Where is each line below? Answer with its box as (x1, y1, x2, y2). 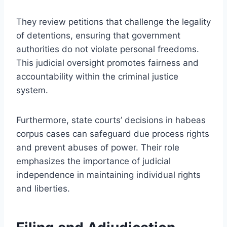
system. (16, 85, 48, 95)
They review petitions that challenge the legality (16, 16, 211, 27)
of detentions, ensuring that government (16, 30, 180, 41)
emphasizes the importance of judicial (16, 156, 171, 166)
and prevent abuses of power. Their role (16, 142, 179, 153)
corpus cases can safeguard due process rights (16, 128, 209, 139)
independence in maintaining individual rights (16, 169, 201, 180)
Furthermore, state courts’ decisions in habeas (16, 115, 206, 125)
